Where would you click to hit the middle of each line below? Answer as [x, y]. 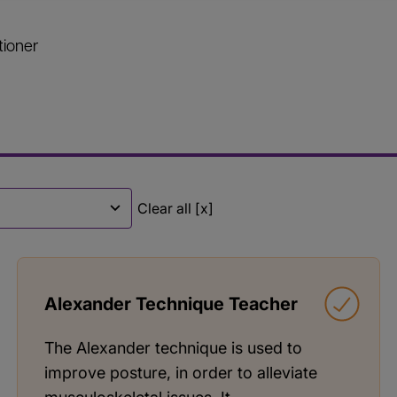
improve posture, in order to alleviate [180, 372]
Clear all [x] [175, 208]
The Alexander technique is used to [173, 347]
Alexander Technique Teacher [171, 304]
